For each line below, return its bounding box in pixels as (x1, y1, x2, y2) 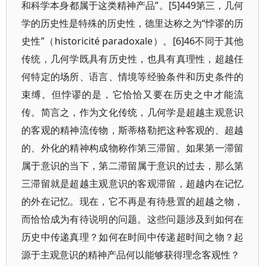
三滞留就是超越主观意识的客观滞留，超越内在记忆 (21, 177, 244, 190)
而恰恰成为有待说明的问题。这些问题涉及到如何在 (21, 213, 244, 226)
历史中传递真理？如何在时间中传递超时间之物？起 (21, 230, 244, 243)
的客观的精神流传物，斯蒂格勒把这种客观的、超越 (21, 123, 244, 137)
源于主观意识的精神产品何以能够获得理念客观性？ (21, 248, 240, 261)
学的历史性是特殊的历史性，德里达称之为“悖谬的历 (21, 17, 244, 30)
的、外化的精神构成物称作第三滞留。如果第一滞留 (21, 141, 244, 154)
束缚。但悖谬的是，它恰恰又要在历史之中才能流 (21, 88, 244, 101)
